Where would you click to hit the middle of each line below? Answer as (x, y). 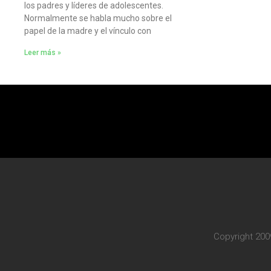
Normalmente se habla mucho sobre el (98, 18)
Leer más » (43, 53)
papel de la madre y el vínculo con (88, 31)
